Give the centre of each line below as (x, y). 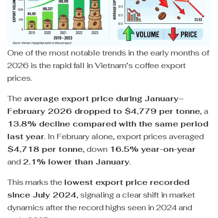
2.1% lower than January (76, 162)
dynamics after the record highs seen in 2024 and (100, 207)
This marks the (36, 182)
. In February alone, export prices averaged (124, 136)
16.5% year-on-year (153, 149)
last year (26, 136)
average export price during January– (104, 98)
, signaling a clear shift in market (136, 195)
